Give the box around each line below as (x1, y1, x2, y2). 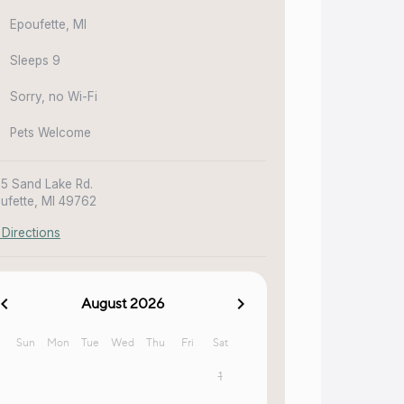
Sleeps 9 (9, 52, 60, 68)
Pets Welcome (9, 124, 91, 140)
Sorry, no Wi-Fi (9, 88, 97, 104)
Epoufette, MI (9, 16, 87, 32)
